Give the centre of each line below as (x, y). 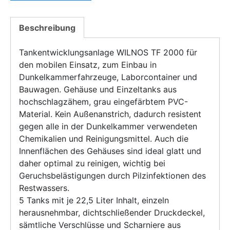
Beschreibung (47, 27)
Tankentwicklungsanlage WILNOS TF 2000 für (108, 52)
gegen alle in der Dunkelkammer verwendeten (108, 126)
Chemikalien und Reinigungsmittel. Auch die (104, 138)
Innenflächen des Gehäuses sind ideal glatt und (110, 151)
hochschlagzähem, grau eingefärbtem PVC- (103, 101)
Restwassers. (44, 188)
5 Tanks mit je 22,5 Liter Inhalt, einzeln (94, 200)
